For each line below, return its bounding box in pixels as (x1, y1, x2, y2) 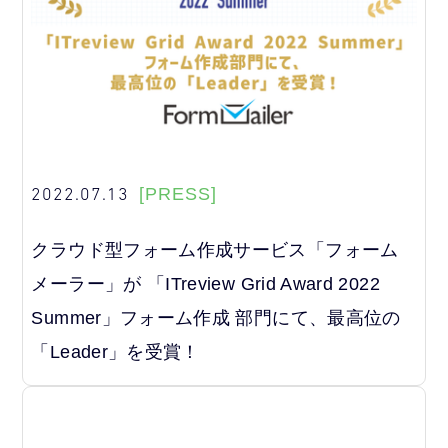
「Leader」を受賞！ (31, 341, 200, 362)
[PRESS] (139, 183, 218, 204)
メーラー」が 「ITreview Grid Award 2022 (31, 273, 380, 294)
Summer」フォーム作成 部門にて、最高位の (31, 307, 401, 328)
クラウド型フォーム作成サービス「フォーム (31, 239, 399, 260)
